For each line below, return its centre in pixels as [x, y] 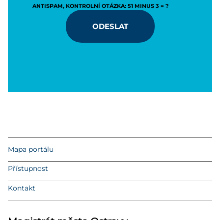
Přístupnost [28, 169]
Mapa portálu [31, 149]
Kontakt [22, 188]
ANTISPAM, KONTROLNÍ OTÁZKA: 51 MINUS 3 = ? [100, 5]
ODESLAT [110, 26]
